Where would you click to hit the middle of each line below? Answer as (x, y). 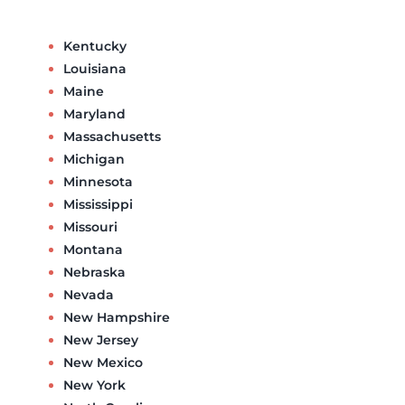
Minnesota (98, 181)
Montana (93, 249)
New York (94, 385)
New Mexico (103, 362)
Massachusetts (112, 136)
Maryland (94, 113)
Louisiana (94, 68)
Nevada (88, 294)
